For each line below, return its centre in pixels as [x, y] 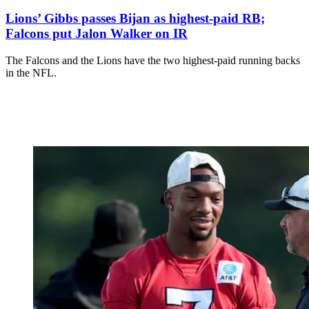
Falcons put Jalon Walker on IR [97, 33]
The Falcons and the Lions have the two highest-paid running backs [153, 60]
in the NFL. [31, 72]
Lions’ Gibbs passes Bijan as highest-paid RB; [135, 18]
